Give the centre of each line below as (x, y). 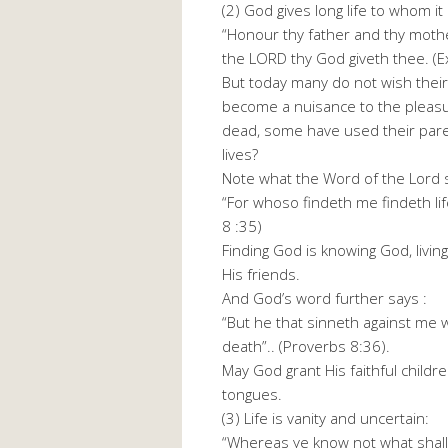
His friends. (261, 274)
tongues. (252, 394)
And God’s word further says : (324, 298)
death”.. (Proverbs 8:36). (306, 346)
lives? (240, 154)
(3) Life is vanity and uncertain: (325, 418)
